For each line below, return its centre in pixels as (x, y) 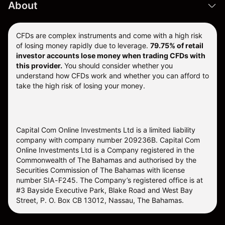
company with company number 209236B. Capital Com (108, 140)
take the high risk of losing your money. (81, 86)
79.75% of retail (177, 46)
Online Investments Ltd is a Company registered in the (105, 150)
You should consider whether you (118, 66)
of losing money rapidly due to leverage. (82, 46)
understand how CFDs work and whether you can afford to (113, 76)
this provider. (39, 66)
